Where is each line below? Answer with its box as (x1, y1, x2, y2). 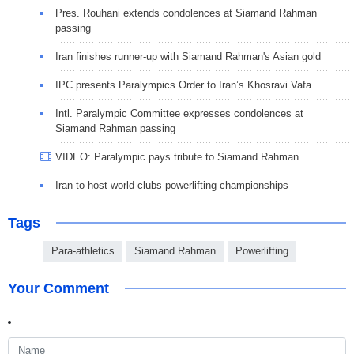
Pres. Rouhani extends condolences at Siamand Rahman (55, 7, 317, 20)
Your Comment (8, 281, 109, 297)
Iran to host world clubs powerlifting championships (55, 179, 288, 192)
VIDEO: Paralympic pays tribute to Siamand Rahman (55, 151, 299, 164)
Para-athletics (51, 245, 115, 258)
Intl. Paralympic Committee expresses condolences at (55, 107, 303, 120)
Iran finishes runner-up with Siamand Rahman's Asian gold (55, 51, 321, 63)
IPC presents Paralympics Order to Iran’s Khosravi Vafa (55, 79, 311, 92)
